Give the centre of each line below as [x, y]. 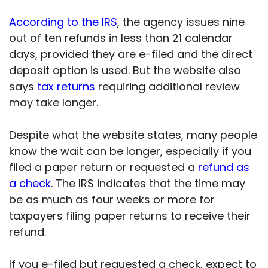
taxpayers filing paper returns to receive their [130, 216]
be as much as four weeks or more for [112, 200]
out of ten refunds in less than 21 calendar [121, 38]
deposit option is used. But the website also [125, 71]
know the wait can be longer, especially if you [130, 151]
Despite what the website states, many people [133, 135]
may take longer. [54, 103]
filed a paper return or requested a [103, 167]
